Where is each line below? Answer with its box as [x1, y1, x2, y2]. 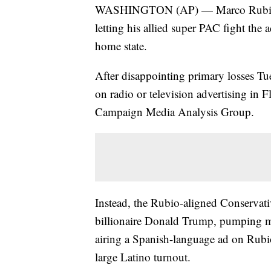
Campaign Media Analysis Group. [95, 104, 254, 120]
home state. [95, 38, 147, 54]
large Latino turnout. [95, 249, 191, 265]
